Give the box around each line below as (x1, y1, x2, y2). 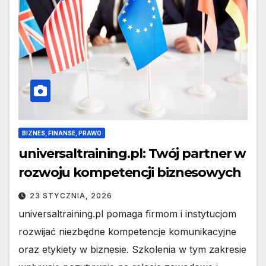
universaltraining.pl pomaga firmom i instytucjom (18, 207, 236, 220)
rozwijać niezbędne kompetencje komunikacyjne (18, 225, 236, 237)
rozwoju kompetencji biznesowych (18, 164, 241, 180)
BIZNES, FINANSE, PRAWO (22, 129, 102, 137)
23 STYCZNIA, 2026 (30, 191, 112, 200)
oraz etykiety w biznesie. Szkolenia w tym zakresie (18, 243, 246, 255)
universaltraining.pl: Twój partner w (18, 145, 246, 161)
